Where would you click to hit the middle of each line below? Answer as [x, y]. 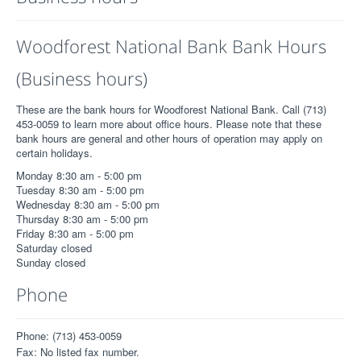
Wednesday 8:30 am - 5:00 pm [88, 204]
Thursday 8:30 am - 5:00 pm [82, 219]
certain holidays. [54, 153]
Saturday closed [54, 248]
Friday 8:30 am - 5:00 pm [75, 233]
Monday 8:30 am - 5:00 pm [79, 175]
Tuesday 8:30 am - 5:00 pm [80, 190]
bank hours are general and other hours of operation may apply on [169, 138]
